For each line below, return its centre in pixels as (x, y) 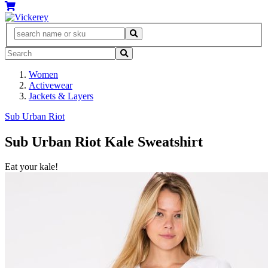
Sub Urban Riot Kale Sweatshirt (104, 141)
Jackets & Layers (61, 96)
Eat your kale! (31, 167)
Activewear (51, 85)
